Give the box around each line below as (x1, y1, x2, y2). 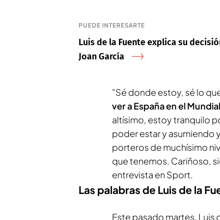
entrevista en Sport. (112, 168, 193, 180)
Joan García (79, 51, 124, 62)
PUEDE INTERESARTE (79, 21, 145, 29)
